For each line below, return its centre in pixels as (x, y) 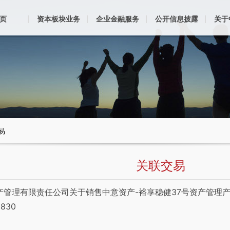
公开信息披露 (176, 19)
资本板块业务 (58, 19)
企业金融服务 (117, 19)
